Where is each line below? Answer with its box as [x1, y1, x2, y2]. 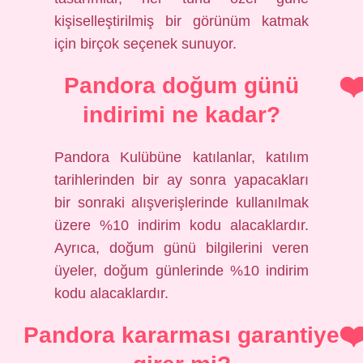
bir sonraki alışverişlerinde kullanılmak [54, 194, 309, 211]
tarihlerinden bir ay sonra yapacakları [54, 172, 309, 188]
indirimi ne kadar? [83, 102, 280, 127]
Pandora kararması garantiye [23, 322, 340, 348]
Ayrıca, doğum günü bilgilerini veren [54, 240, 309, 256]
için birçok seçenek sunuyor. [54, 36, 237, 52]
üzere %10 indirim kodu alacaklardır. [54, 217, 309, 233]
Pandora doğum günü [64, 73, 299, 98]
